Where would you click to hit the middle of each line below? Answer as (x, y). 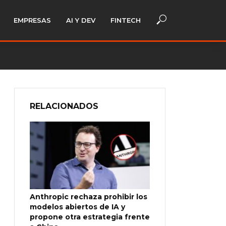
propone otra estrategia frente (90, 217)
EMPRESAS (32, 20)
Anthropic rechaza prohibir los (89, 196)
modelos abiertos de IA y (77, 207)
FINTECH (126, 20)
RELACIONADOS (64, 106)
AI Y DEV (81, 20)
